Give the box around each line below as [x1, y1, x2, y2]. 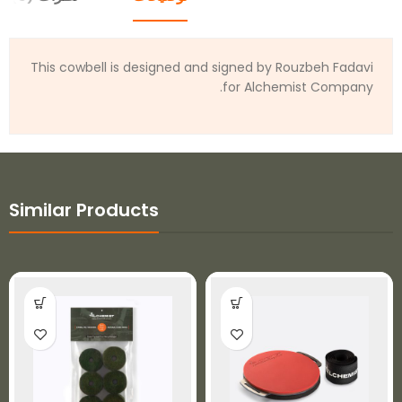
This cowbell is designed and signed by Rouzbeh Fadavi [31, 58, 373, 77]
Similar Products [9, 197, 159, 223]
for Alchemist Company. [223, 78, 373, 97]
